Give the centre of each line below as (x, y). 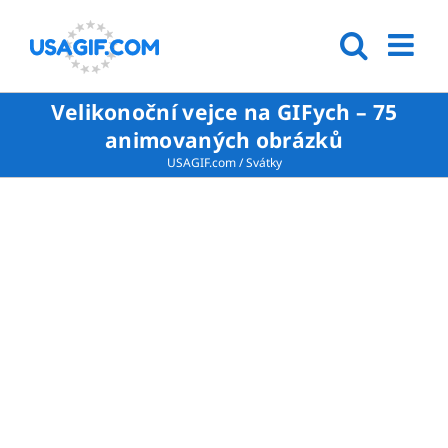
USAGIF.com (201, 162)
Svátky (263, 162)
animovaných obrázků (224, 140)
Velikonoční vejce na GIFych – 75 (224, 112)
